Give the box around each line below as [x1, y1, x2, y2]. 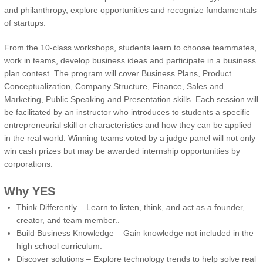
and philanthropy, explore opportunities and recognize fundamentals [4, 5, 257, 15]
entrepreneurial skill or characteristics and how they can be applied [4, 120, 252, 130]
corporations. [4, 159, 53, 168]
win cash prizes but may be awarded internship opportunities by [4, 146, 240, 156]
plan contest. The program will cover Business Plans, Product [4, 69, 231, 78]
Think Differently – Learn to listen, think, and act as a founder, [16, 203, 245, 212]
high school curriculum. [16, 241, 102, 251]
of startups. [4, 18, 46, 28]
